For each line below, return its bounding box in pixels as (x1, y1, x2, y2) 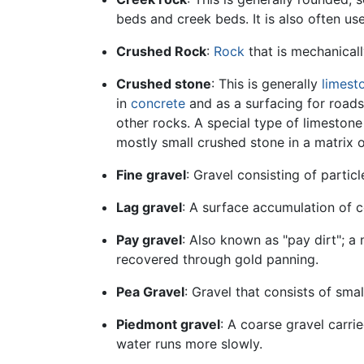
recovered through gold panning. (115, 251, 318, 268)
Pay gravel (115, 232, 182, 249)
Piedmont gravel (115, 316, 220, 333)
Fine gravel (115, 167, 186, 184)
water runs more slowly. (115, 336, 262, 353)
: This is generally (210, 76, 322, 93)
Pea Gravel (115, 284, 184, 301)
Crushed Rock (115, 43, 206, 60)
